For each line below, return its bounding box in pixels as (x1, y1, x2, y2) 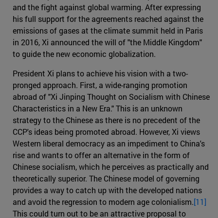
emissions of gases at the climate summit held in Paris (13, 25, 203, 36)
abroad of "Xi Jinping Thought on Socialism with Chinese (13, 91, 210, 102)
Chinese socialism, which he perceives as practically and (13, 161, 209, 172)
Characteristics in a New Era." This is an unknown (13, 103, 182, 113)
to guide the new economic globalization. (13, 48, 156, 59)
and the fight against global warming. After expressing (13, 1, 201, 12)
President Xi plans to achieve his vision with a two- (13, 68, 188, 78)
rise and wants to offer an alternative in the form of (13, 149, 190, 160)
